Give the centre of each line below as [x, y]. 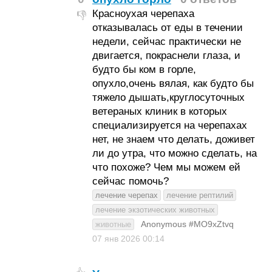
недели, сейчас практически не [166, 42]
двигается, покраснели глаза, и [166, 56]
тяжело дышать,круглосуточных [168, 97]
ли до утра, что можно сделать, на [174, 153]
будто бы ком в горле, [144, 70]
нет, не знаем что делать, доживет [173, 139]
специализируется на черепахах [169, 125]
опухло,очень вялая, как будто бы [173, 83]
